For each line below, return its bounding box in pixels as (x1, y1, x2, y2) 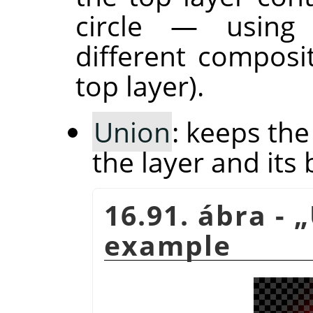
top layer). (75, 67, 204, 105)
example (103, 226, 231, 264)
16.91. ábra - (103, 196, 294, 234)
